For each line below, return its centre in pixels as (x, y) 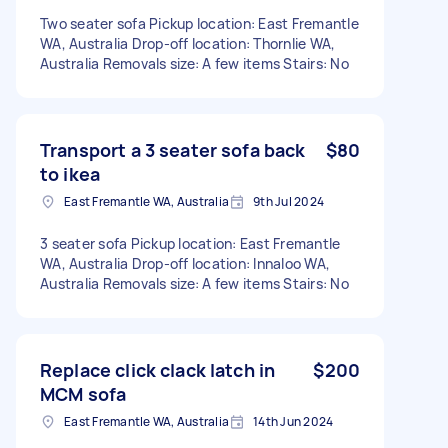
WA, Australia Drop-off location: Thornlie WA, (188, 43)
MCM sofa (83, 393)
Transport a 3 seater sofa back (173, 149)
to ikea (70, 173)
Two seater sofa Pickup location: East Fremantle (199, 23)
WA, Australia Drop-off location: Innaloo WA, (185, 263)
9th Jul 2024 (288, 201)
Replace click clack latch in (158, 369)
